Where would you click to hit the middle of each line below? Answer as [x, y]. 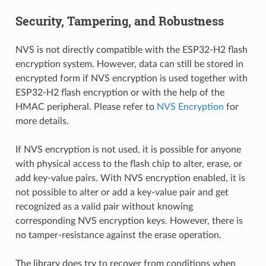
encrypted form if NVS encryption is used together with [131, 78]
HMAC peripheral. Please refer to [86, 107]
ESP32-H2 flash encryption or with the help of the [120, 92]
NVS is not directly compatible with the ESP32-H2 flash [131, 50]
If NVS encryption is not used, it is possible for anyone [128, 149]
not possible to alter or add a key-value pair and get [122, 192]
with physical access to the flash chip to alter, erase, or [129, 164]
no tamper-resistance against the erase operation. [118, 235]
